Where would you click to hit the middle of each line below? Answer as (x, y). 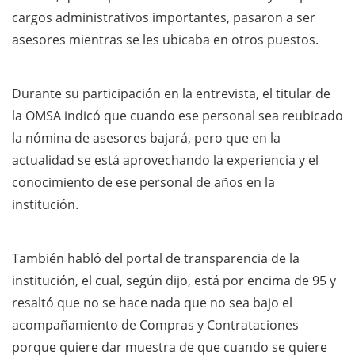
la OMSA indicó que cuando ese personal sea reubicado (177, 115)
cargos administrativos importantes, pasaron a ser (164, 17)
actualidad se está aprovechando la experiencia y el (165, 160)
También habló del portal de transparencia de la (156, 258)
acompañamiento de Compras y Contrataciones (155, 324)
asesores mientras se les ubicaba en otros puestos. (165, 39)
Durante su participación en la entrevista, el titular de (171, 93)
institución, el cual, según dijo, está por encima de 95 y (174, 280)
